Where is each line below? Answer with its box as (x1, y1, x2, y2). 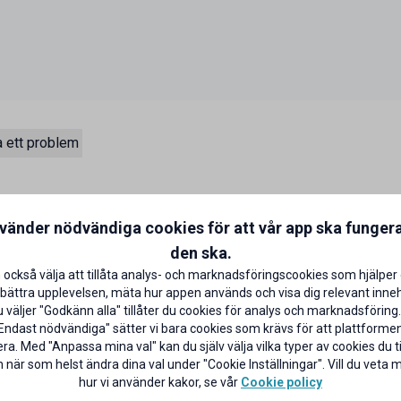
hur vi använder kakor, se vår (79, 374, 241, 389)
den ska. (169, 243, 232, 262)
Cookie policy (241, 374, 322, 389)
